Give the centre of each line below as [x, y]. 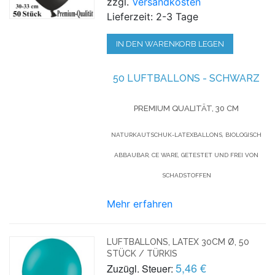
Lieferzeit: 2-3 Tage [153, 16]
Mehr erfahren [140, 203]
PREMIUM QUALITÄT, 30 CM [187, 108]
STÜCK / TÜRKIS [142, 253]
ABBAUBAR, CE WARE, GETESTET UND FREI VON [187, 155]
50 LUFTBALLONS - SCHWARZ [187, 78]
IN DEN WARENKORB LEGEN [170, 44]
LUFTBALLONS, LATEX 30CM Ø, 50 [178, 242]
